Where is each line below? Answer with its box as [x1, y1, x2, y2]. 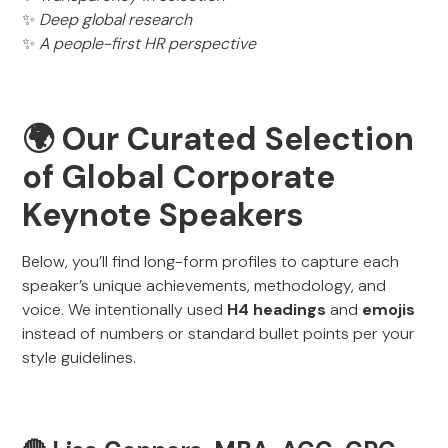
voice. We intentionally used [22, 299, 228, 320]
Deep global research [39, 9, 193, 30]
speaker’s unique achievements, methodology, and [22, 275, 387, 296]
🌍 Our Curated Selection [22, 118, 415, 160]
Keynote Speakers [22, 194, 305, 236]
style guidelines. [22, 347, 137, 368]
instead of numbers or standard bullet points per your [22, 323, 416, 344]
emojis [362, 299, 416, 320]
